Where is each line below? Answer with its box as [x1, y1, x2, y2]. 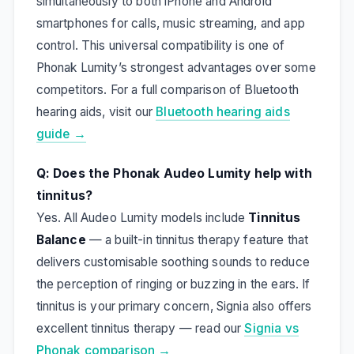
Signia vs [244, 320, 299, 336]
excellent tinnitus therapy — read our [36, 320, 245, 336]
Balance [36, 232, 86, 247]
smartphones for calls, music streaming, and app [36, 16, 305, 32]
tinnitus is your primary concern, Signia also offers [36, 298, 312, 314]
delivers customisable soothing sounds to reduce [36, 254, 310, 269]
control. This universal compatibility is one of [36, 38, 284, 54]
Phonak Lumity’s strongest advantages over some [36, 60, 316, 76]
